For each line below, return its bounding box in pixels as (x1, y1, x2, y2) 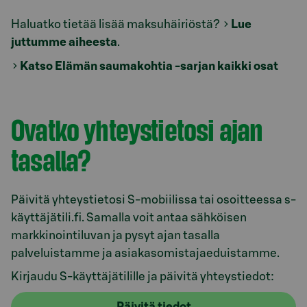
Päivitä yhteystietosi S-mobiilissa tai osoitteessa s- (11, 193, 296, 206)
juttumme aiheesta (11, 36, 117, 48)
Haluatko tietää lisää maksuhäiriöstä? (11, 19, 222, 30)
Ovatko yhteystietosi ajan (11, 111, 263, 147)
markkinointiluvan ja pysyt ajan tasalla (11, 229, 220, 241)
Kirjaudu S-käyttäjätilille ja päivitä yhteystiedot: (11, 271, 276, 282)
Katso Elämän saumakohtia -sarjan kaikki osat (20, 60, 278, 72)
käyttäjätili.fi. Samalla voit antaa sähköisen (11, 211, 247, 223)
